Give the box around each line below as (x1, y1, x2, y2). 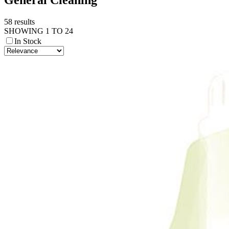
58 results (4, 17, 35, 26)
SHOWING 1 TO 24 (4, 26, 73, 35)
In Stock (14, 36, 41, 45)
